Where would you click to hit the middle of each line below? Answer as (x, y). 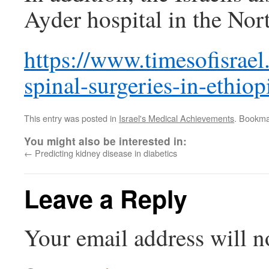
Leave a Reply (106, 198)
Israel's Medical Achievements (177, 118)
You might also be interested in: (105, 141)
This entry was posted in (71, 118)
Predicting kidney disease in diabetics (105, 153)
